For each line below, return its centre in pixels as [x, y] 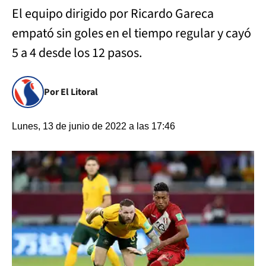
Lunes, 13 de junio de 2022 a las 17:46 [94, 126]
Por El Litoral [71, 92]
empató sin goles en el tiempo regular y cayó [132, 33]
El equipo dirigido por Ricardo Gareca [113, 14]
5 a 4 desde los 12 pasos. [78, 53]
